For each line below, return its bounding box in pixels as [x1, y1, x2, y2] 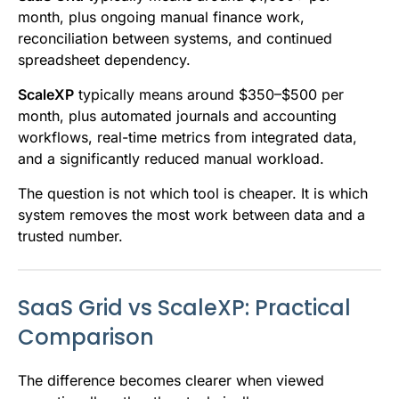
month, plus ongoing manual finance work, [18, 8, 305, 27]
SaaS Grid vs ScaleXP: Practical [18, 293, 351, 323]
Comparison [18, 322, 154, 353]
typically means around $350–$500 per [74, 85, 344, 104]
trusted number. [18, 227, 123, 246]
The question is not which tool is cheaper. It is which [18, 184, 368, 203]
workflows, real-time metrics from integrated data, [18, 128, 357, 147]
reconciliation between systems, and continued [18, 29, 332, 48]
